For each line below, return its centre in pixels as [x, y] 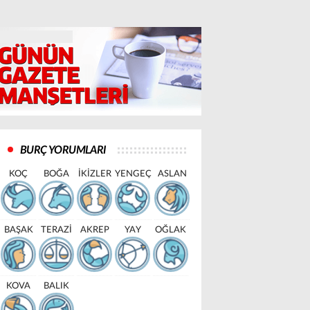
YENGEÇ [133, 174]
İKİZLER [94, 174]
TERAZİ [56, 230]
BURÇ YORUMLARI [63, 150]
